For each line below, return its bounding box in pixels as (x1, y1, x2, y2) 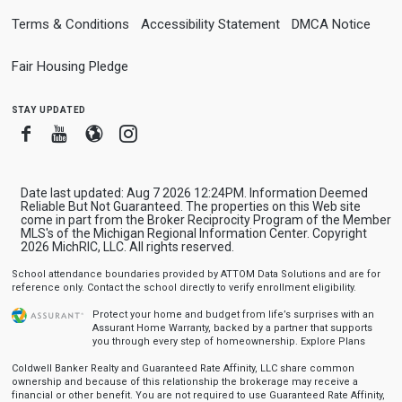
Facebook (33, 122, 114, 144)
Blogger (101, 122, 165, 144)
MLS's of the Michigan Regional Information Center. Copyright (20, 226, 367, 240)
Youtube (67, 122, 133, 144)
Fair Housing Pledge (11, 58, 128, 74)
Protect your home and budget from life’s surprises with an (92, 309, 374, 320)
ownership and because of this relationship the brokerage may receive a (11, 376, 358, 388)
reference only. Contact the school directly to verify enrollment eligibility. (11, 282, 356, 293)
